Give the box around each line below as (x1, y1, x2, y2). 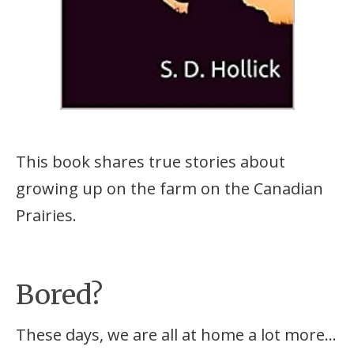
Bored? (16, 278, 104, 312)
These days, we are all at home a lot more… (16, 324, 337, 346)
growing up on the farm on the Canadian (16, 177, 324, 199)
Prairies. (16, 204, 77, 226)
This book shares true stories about (16, 150, 286, 172)
